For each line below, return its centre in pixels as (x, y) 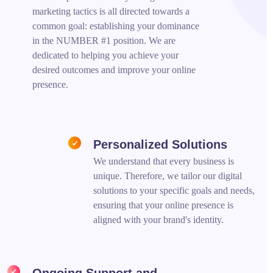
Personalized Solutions (161, 144)
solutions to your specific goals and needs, (174, 190)
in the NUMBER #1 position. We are (104, 40)
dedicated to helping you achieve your (106, 55)
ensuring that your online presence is (164, 205)
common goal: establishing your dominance (116, 26)
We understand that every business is (164, 161)
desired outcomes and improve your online (114, 69)
